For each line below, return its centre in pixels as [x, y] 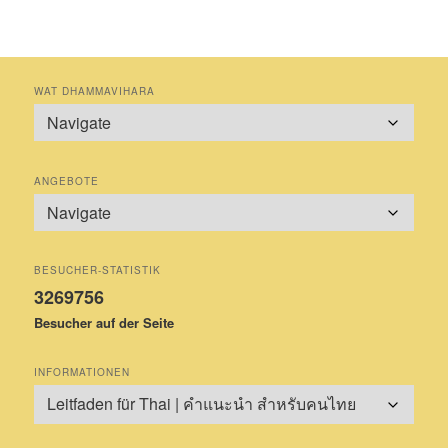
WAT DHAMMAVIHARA [95, 91]
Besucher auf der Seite [104, 322]
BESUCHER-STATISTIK [98, 269]
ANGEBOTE [67, 180]
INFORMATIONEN [82, 372]
